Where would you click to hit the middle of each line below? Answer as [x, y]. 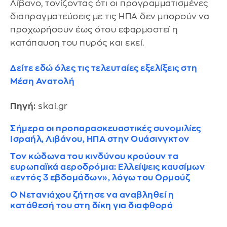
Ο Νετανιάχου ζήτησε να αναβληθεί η [92, 195]
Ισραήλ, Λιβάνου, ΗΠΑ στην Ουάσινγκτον [100, 139]
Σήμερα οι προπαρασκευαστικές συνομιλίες [106, 129]
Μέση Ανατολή [42, 81]
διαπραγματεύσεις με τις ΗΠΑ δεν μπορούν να [110, 17]
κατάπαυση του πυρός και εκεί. [77, 43]
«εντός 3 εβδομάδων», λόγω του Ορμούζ [100, 178]
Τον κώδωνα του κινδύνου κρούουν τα [94, 157]
